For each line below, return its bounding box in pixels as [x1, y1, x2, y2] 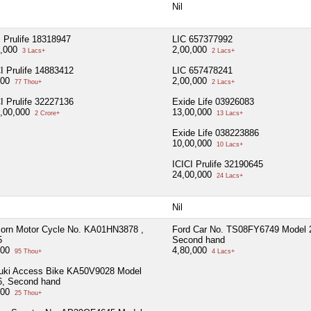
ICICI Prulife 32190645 [172, 158, 263, 169]
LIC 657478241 [172, 65, 233, 76]
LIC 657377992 [172, 33, 233, 44]
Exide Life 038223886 [172, 127, 259, 138]
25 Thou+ [12, 289, 42, 296]
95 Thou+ [12, 247, 42, 255]
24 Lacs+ [215, 171, 243, 179]
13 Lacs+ [215, 109, 243, 117]
